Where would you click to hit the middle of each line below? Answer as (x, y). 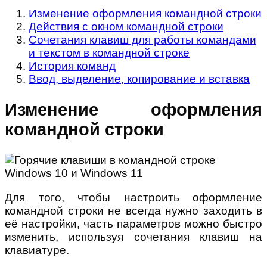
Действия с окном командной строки (126, 27)
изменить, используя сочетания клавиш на (133, 237)
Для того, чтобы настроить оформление (133, 197)
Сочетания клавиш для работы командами (142, 40)
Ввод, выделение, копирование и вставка (139, 79)
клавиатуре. (37, 250)
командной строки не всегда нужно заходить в (133, 210)
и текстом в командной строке (109, 53)
